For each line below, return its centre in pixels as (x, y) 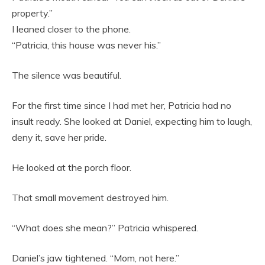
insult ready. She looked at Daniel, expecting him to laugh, (132, 121)
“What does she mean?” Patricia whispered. (105, 227)
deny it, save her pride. (59, 137)
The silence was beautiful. (67, 75)
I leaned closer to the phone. (71, 29)
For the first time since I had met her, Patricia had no (122, 105)
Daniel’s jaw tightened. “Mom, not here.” (96, 258)
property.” (32, 13)
